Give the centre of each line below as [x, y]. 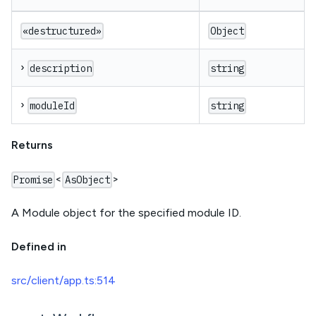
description [61, 69]
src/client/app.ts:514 [63, 281]
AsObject [87, 180]
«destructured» [62, 31]
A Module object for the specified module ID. [126, 213]
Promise [34, 180]
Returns [32, 145]
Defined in [39, 247]
